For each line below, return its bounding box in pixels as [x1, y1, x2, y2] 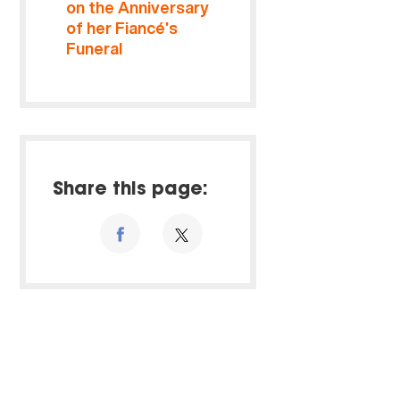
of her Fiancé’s [66, 17, 179, 39]
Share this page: [53, 181, 209, 199]
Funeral [66, 37, 123, 60]
